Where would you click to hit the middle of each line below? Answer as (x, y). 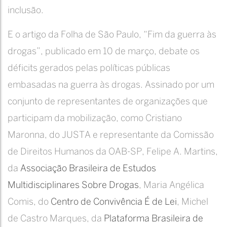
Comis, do (29, 203)
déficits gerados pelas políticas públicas (89, 69)
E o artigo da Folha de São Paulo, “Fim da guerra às (112, 35)
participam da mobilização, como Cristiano (95, 119)
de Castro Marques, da (56, 219)
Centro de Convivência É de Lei (114, 203)
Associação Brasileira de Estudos (88, 169)
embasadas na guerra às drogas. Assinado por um (111, 86)
